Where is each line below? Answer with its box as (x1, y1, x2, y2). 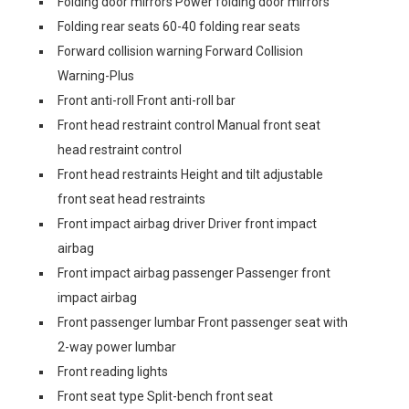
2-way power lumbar (58, 339, 176, 354)
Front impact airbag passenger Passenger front (58, 265, 330, 280)
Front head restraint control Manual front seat (58, 117, 320, 132)
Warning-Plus (58, 68, 134, 83)
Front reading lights (58, 363, 168, 379)
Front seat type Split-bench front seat (58, 388, 273, 404)
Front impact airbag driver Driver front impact (58, 215, 317, 231)
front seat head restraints (58, 191, 205, 206)
